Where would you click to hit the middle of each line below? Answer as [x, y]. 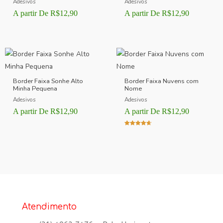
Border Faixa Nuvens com [162, 81]
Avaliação [136, 132]
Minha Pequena [35, 89]
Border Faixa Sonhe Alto [48, 81]
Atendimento [49, 207]
